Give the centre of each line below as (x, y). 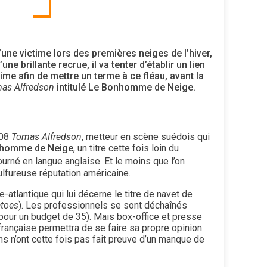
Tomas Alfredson (46, 137)
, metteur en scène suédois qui (146, 137)
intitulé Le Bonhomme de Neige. (125, 88)
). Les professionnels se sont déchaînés (103, 205)
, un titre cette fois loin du (126, 148)
